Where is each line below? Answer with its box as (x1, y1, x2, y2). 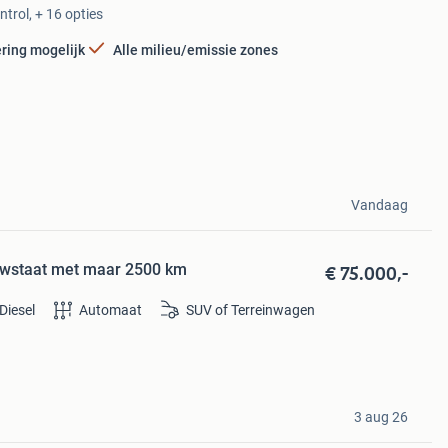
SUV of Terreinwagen (185, 301, 315, 318)
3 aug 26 (353, 408, 408, 425)
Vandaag (350, 196, 408, 213)
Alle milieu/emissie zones (113, 41, 279, 58)
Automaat (78, 301, 142, 318)
